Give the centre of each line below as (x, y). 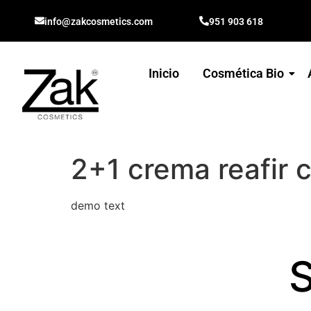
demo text (98, 205)
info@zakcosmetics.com (99, 22)
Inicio (164, 73)
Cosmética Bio (244, 73)
